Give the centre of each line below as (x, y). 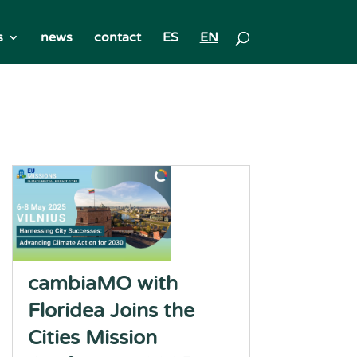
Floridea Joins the (111, 311)
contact (117, 37)
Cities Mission (92, 338)
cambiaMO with (102, 284)
